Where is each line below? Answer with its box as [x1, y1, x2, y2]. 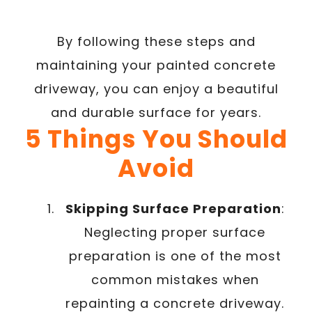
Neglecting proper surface [84, 224, 265, 241]
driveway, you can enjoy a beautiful [33, 80, 279, 97]
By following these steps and [56, 33, 256, 50]
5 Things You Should [24, 122, 288, 156]
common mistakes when [91, 271, 259, 288]
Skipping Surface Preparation [65, 200, 281, 217]
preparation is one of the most [68, 247, 281, 265]
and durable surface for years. [51, 104, 261, 121]
